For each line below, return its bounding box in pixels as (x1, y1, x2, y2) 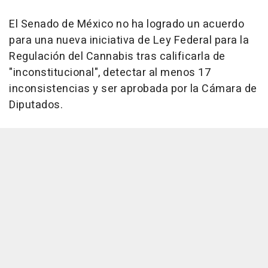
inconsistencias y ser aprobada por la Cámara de (9, 81, 257, 98)
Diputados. (9, 97, 63, 114)
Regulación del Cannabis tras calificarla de (9, 48, 226, 65)
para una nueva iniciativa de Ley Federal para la (9, 32, 249, 49)
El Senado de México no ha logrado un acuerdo (9, 16, 244, 33)
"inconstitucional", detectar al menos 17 (9, 65, 211, 81)
